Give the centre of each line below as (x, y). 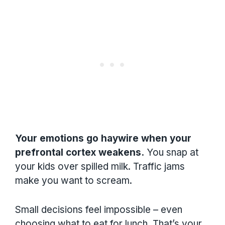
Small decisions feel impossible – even (99, 209)
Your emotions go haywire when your (103, 138)
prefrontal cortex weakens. (80, 152)
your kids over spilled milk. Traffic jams (100, 166)
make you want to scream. (74, 180)
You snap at (171, 152)
